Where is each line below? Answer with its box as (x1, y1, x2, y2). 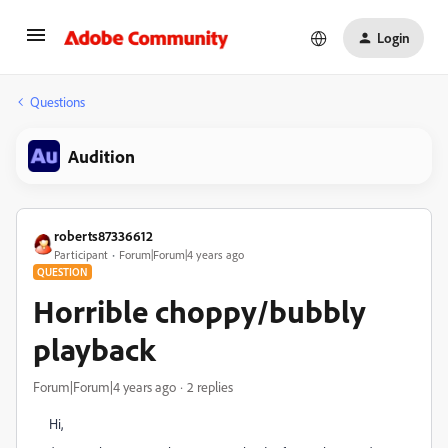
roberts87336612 (54, 227, 153, 244)
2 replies (187, 378, 233, 395)
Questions (30, 93, 85, 110)
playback (33, 329, 155, 369)
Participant (54, 247, 108, 262)
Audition (68, 145, 135, 167)
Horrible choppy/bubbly (33, 291, 366, 331)
